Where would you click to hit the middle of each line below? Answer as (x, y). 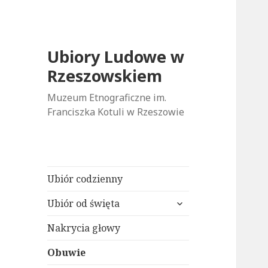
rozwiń (186, 200)
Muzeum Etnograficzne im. (107, 98)
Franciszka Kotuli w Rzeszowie (116, 112)
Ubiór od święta (84, 204)
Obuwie (67, 253)
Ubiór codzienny (85, 179)
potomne (192, 226)
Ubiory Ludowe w (116, 57)
